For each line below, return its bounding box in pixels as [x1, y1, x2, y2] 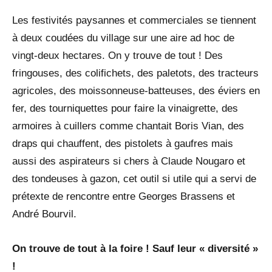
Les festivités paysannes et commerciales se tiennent [12, 15, 256, 27]
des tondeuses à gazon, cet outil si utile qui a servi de [12, 173, 256, 185]
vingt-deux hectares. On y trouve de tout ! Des [12, 50, 223, 62]
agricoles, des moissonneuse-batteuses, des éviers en [12, 85, 260, 97]
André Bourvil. [12, 208, 76, 220]
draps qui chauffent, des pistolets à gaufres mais [12, 138, 233, 150]
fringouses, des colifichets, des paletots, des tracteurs [12, 67, 259, 80]
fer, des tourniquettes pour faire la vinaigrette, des [12, 103, 238, 115]
